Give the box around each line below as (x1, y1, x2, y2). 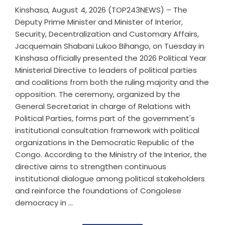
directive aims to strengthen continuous (15, 161, 166, 172)
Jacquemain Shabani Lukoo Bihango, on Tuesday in (15, 41, 204, 52)
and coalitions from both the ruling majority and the (15, 77, 209, 88)
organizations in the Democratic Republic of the (15, 137, 194, 148)
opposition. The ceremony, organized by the (15, 89, 180, 100)
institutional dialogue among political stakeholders (15, 173, 205, 184)
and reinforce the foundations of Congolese (15, 185, 181, 196)
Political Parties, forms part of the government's (15, 113, 195, 124)
